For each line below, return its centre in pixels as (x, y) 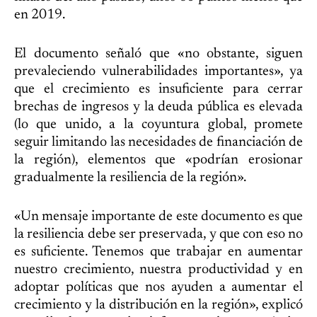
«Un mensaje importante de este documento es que (158, 216)
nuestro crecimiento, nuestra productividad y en (158, 269)
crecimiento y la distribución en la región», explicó (158, 305)
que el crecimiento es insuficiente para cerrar (158, 89)
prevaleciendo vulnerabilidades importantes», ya (158, 71)
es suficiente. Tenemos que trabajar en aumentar (158, 252)
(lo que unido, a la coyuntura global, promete (158, 124)
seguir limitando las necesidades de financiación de (158, 142)
